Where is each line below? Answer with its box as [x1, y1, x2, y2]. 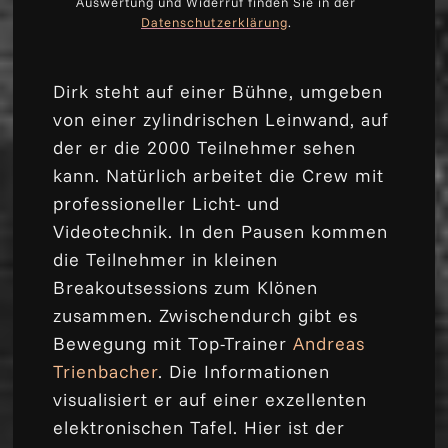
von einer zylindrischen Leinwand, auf [53, 107, 390, 131]
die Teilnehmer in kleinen [53, 247, 279, 271]
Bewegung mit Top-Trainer [53, 331, 294, 355]
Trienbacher [53, 359, 159, 383]
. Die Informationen [158, 359, 331, 383]
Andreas [293, 331, 366, 355]
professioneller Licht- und [53, 191, 281, 215]
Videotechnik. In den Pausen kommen [53, 219, 389, 243]
